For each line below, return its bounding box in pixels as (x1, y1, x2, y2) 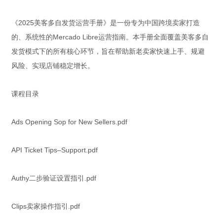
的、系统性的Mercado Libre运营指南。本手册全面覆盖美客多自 (11, 33, 209, 41)
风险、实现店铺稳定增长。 (11, 62, 94, 70)
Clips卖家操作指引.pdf (11, 202, 80, 210)
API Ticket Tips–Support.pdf (11, 146, 98, 154)
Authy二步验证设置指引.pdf (11, 174, 96, 182)
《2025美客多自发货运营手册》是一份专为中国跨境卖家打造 (11, 19, 200, 27)
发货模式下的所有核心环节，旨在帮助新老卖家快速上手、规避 (11, 47, 205, 55)
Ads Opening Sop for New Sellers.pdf (11, 118, 127, 126)
